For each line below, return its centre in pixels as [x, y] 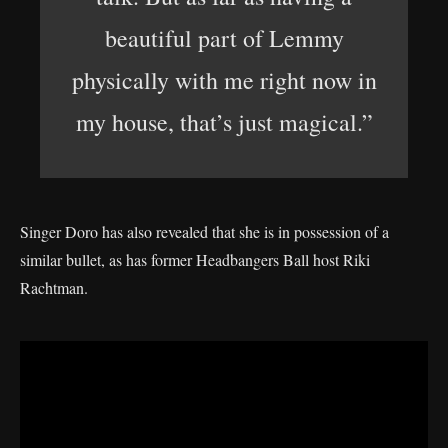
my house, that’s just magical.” [224, 122]
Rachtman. [54, 287]
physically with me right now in [224, 80]
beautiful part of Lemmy [224, 38]
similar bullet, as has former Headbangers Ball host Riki [195, 259]
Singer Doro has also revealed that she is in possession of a [204, 231]
